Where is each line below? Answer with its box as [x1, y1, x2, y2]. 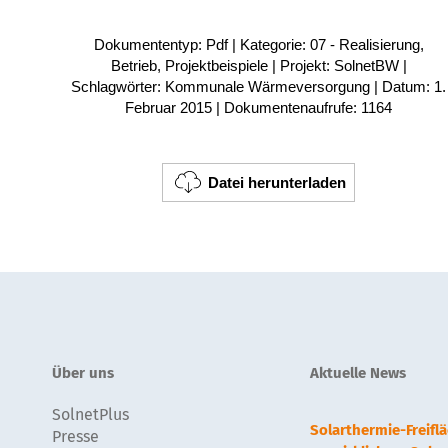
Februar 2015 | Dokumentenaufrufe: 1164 [125, 99, 393, 117]
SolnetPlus [51, 405, 129, 425]
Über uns [51, 364, 114, 383]
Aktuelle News [309, 364, 406, 383]
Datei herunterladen [208, 174, 347, 192]
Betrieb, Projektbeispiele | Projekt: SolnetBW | [110, 57, 407, 75]
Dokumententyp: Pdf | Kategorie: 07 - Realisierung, [93, 36, 424, 54]
